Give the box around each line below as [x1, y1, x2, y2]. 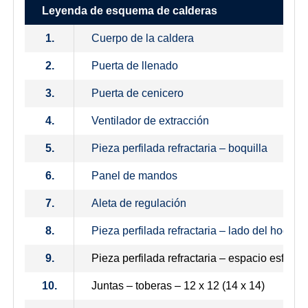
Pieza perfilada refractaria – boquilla [91, 142, 267, 155]
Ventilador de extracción [91, 115, 209, 127]
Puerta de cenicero [91, 87, 184, 100]
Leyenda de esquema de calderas [42, 5, 217, 17]
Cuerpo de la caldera [91, 32, 194, 45]
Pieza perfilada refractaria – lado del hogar [91, 225, 298, 237]
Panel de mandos [91, 170, 177, 182]
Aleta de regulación [91, 197, 186, 210]
